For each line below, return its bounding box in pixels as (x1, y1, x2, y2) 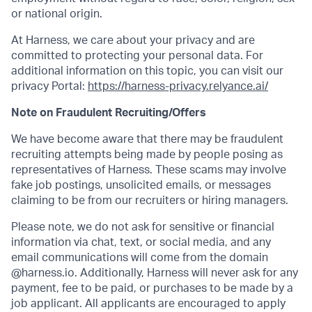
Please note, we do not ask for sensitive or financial (11, 221, 274, 233)
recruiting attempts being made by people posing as (11, 149, 283, 161)
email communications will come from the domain (11, 252, 268, 264)
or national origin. (11, 8, 102, 20)
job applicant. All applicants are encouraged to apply (11, 298, 286, 310)
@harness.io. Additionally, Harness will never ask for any (11, 267, 298, 279)
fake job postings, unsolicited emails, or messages (11, 180, 271, 192)
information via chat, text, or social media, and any (11, 237, 271, 249)
